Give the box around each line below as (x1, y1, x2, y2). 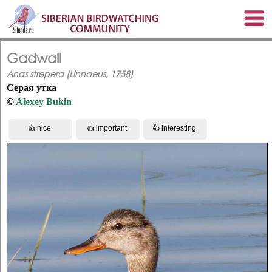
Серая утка (7, 82, 56, 93)
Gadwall (7, 50, 61, 66)
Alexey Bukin (16, 96, 72, 107)
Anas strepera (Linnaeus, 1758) (7, 67, 133, 80)
